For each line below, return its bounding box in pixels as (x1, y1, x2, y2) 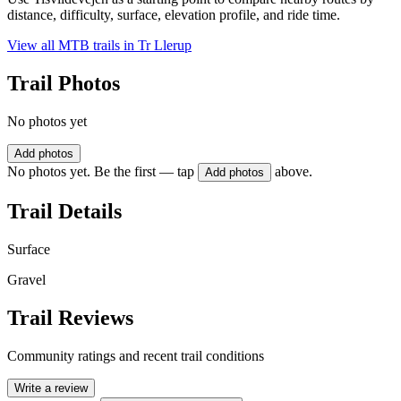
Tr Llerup (138, 38, 192, 54)
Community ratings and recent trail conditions (7, 347, 264, 363)
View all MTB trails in (7, 38, 138, 54)
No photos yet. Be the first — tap (7, 164, 194, 180)
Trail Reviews (7, 305, 133, 329)
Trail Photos (7, 72, 120, 96)
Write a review (14, 380, 88, 395)
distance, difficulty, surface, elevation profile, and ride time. (7, 7, 340, 23)
